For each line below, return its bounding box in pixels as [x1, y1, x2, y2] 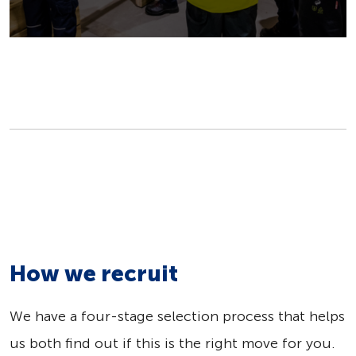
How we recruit [10, 261, 178, 288]
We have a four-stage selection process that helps [10, 308, 345, 326]
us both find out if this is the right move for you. [10, 335, 335, 353]
